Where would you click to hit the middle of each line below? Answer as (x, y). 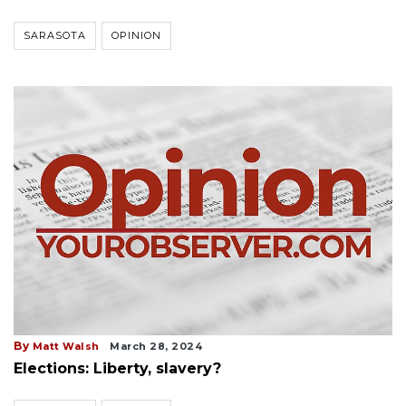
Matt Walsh (66, 346)
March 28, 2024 (156, 346)
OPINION (136, 36)
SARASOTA (55, 36)
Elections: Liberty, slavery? (117, 368)
